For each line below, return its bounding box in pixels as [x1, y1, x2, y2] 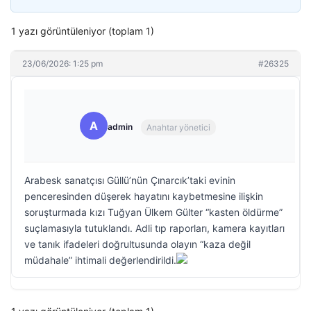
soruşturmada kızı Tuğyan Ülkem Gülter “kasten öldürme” [24, 206, 283, 218]
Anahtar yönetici [146, 121, 210, 133]
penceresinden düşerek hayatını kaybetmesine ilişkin [24, 190, 263, 202]
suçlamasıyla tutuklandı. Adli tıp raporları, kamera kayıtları [24, 222, 285, 234]
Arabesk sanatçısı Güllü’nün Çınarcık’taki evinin [24, 174, 235, 186]
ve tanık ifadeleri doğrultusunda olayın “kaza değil [24, 238, 251, 250]
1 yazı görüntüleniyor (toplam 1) [11, 25, 154, 37]
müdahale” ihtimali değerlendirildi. [24, 254, 176, 266]
